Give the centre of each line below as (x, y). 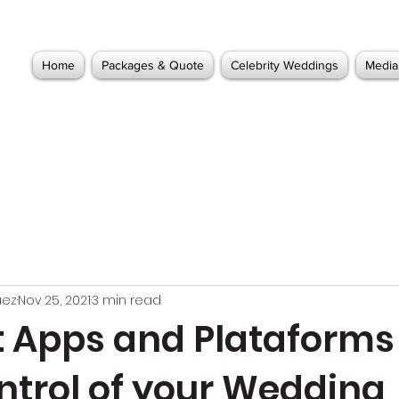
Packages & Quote (153, 65)
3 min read (126, 300)
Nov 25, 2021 (54, 300)
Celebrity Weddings (285, 65)
